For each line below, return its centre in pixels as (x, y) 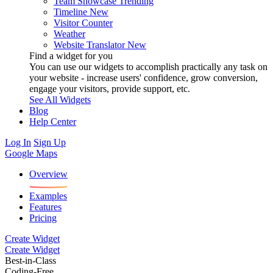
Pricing (43, 218)
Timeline (70, 12)
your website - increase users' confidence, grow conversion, (144, 77)
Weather (69, 34)
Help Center (53, 121)
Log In (18, 142)
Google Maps (31, 153)
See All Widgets (60, 99)
